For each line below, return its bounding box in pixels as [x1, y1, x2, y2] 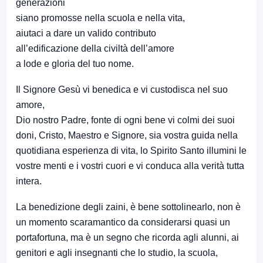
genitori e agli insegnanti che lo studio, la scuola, [16, 248, 218, 258]
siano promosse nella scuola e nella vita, [16, 13, 185, 23]
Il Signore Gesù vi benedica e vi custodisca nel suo [16, 85, 228, 95]
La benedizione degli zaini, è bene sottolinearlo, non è [16, 202, 241, 213]
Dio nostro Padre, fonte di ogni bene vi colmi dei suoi [16, 115, 235, 126]
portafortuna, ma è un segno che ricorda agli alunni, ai [16, 232, 239, 243]
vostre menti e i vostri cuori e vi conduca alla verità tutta [16, 161, 244, 171]
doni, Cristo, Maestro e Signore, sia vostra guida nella [16, 130, 238, 141]
